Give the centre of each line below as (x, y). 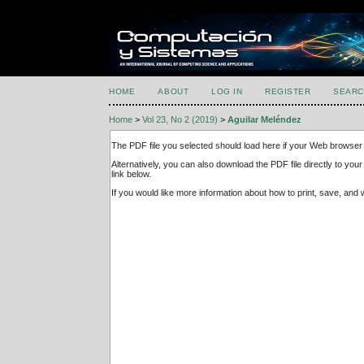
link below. (132, 174)
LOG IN (227, 91)
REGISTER (288, 91)
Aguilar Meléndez (265, 120)
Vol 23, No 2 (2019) (180, 120)
